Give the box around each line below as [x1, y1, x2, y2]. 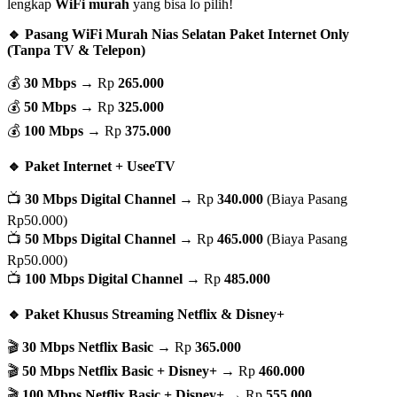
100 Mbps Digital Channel [25, 270, 183, 286]
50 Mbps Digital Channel [25, 230, 175, 246]
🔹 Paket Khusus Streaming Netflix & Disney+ [7, 306, 284, 322]
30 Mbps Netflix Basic [22, 339, 153, 354]
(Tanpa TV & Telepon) [7, 42, 145, 58]
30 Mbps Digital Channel [25, 191, 175, 206]
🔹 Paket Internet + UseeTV [7, 158, 175, 174]
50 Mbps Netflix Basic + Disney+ [22, 362, 217, 378]
